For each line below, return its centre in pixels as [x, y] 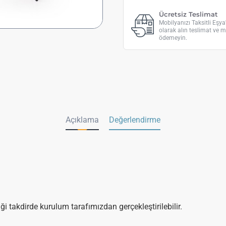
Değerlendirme [135, 120]
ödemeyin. [173, 38]
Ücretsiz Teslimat [188, 14]
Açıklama [82, 120]
